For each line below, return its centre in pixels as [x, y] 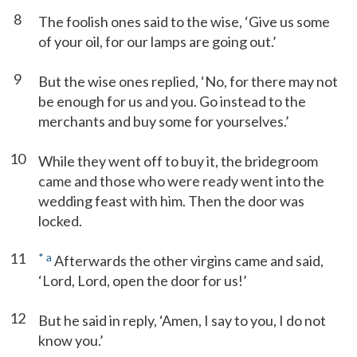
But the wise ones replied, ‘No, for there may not [188, 81]
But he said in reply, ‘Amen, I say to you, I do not [182, 320]
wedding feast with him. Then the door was [171, 201]
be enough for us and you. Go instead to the [172, 101]
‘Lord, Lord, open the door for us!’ [143, 280]
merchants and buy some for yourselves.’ [164, 121]
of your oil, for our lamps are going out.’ [157, 41]
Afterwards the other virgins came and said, [188, 261]
